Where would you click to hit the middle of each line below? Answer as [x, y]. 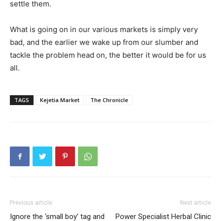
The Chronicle [109, 100]
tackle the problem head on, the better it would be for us [108, 55]
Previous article [31, 203]
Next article [196, 203]
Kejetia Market [60, 100]
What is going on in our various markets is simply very [104, 29]
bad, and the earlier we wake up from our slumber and [104, 42]
